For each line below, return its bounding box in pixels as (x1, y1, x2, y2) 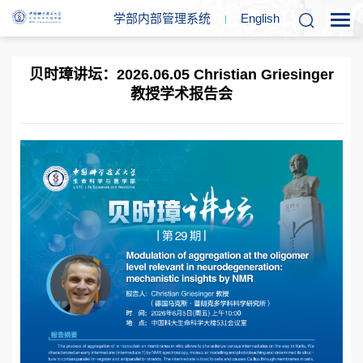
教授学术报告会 (130, 86, 233, 102)
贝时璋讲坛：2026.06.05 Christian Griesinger (29, 66, 334, 83)
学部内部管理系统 (113, 11, 211, 25)
